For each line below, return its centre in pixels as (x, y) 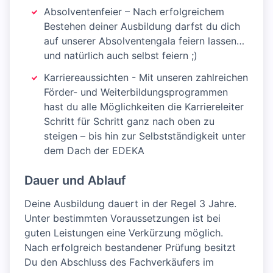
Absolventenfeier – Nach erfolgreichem (134, 12)
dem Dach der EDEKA (94, 151)
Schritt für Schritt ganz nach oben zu (129, 121)
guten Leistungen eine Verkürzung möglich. (124, 233)
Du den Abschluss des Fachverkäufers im (119, 262)
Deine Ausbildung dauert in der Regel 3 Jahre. (130, 204)
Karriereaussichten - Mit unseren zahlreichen (146, 77)
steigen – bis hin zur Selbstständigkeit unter (145, 136)
